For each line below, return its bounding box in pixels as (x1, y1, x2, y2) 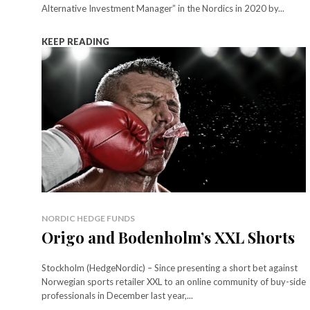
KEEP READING (42, 36, 109, 48)
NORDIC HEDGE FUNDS (42, 213, 135, 224)
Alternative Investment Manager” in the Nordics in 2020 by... (42, 3, 284, 15)
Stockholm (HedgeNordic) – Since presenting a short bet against (42, 262, 298, 274)
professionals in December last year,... (42, 290, 193, 302)
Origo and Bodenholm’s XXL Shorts (42, 227, 295, 248)
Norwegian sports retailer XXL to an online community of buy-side (42, 276, 306, 288)
